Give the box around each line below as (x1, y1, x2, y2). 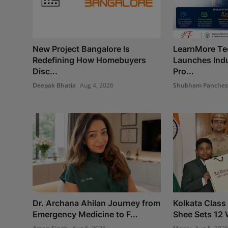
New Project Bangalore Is (33, 43, 130, 54)
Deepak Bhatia (33, 80, 76, 90)
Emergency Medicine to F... (33, 209, 138, 219)
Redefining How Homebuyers (33, 54, 146, 65)
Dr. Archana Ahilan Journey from (33, 197, 160, 208)
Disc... (33, 66, 58, 76)
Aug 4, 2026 (80, 80, 113, 90)
